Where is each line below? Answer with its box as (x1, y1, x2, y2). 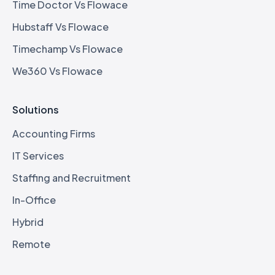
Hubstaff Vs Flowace (12, 20, 109, 34)
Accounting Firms (12, 127, 95, 141)
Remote (12, 238, 50, 251)
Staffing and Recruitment (12, 171, 131, 185)
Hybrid (12, 215, 44, 229)
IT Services (12, 149, 64, 163)
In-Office (12, 193, 56, 207)
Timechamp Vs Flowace (12, 42, 123, 56)
